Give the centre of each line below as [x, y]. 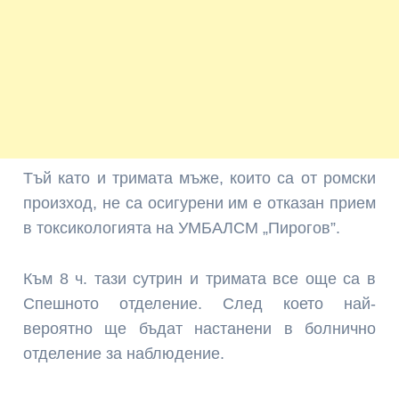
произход [58, 204]
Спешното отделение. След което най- [199, 304]
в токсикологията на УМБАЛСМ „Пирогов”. [182, 228]
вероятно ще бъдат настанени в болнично [199, 329]
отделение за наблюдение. [124, 354]
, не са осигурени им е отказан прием [234, 204]
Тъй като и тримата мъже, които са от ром [187, 179]
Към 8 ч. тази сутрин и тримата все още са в [199, 279]
